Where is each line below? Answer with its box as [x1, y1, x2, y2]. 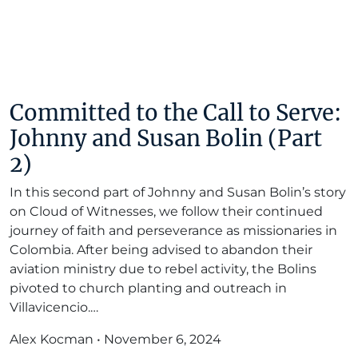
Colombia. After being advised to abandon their [10, 242, 312, 257]
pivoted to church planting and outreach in [10, 280, 287, 296]
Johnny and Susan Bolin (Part [10, 125, 322, 152]
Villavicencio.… [10, 300, 98, 315]
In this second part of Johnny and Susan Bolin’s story [10, 185, 346, 200]
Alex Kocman [10, 332, 93, 347]
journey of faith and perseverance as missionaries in [10, 223, 337, 238]
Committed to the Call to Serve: [10, 99, 341, 126]
